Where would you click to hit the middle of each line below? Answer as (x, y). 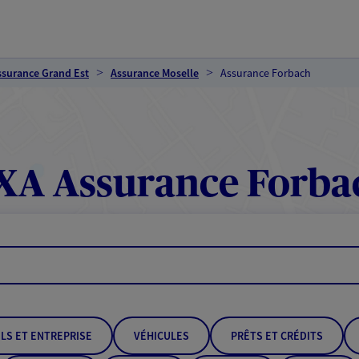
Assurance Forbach (266, 73)
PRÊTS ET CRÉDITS (277, 336)
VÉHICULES (161, 336)
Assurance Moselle (155, 73)
